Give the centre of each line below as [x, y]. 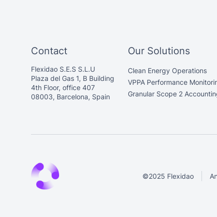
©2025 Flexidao [168, 176]
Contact [49, 51]
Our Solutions [159, 51]
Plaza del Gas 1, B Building [73, 78]
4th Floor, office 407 [63, 88]
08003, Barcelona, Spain [70, 97]
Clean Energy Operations [167, 71]
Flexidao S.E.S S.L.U [63, 69]
